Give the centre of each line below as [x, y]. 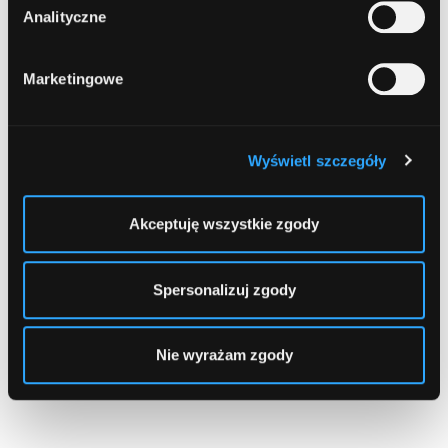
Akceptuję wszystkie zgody [224, 224]
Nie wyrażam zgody [224, 355]
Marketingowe [73, 79]
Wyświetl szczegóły [317, 160]
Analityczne [65, 17]
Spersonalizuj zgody [224, 289]
